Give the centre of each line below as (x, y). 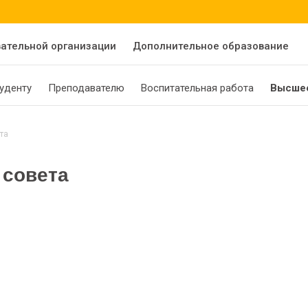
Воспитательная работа (197, 88)
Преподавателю (86, 88)
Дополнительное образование (211, 46)
